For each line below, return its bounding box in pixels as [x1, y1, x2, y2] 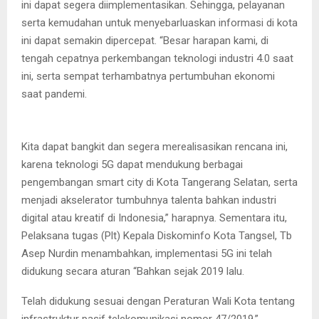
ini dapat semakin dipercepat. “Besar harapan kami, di [21, 33, 268, 47]
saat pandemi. [21, 87, 87, 100]
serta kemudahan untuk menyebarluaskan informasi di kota [21, 16, 298, 29]
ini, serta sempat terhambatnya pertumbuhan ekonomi [21, 69, 275, 83]
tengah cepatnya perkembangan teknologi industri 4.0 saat [21, 51, 293, 65]
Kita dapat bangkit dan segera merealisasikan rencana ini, [21, 140, 288, 153]
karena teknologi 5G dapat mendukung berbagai [21, 157, 243, 171]
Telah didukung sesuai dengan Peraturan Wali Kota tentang [21, 294, 295, 308]
